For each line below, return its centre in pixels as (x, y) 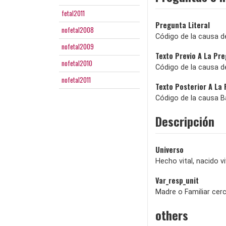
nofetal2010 (77, 63)
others (172, 215)
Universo (169, 150)
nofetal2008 (78, 30)
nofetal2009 (78, 47)
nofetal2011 (76, 80)
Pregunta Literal (183, 25)
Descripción (185, 121)
